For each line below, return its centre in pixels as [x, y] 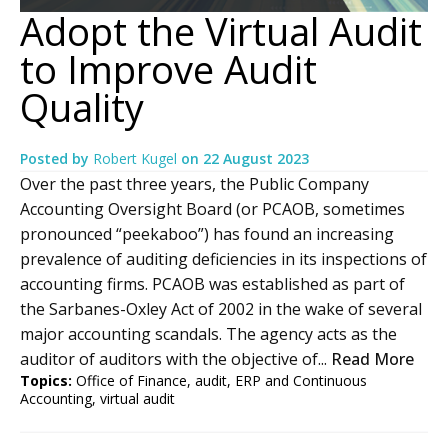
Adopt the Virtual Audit [221, 30]
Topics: [46, 381]
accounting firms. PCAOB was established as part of [212, 284]
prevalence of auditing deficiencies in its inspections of [223, 259]
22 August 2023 [256, 159]
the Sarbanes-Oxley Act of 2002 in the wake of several [221, 309]
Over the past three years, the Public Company [194, 184]
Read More [372, 359]
